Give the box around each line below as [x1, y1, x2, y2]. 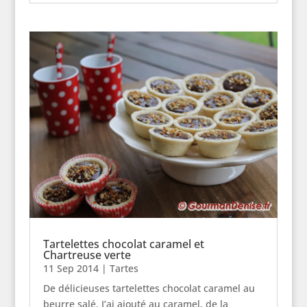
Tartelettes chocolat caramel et [42, 236, 204, 252]
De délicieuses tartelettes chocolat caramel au [42, 282, 255, 295]
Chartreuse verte [42, 247, 131, 263]
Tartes [109, 262, 138, 275]
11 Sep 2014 [42, 262, 99, 275]
